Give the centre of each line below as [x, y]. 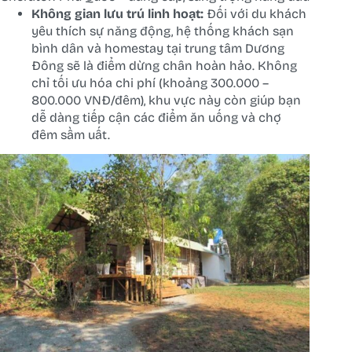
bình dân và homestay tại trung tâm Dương [158, 49]
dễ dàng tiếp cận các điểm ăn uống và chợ [156, 118]
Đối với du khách [255, 14]
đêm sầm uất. [71, 135]
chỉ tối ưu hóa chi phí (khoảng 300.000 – [150, 83]
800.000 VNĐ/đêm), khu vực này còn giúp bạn [166, 101]
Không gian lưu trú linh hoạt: [117, 14]
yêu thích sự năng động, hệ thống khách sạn [163, 31]
